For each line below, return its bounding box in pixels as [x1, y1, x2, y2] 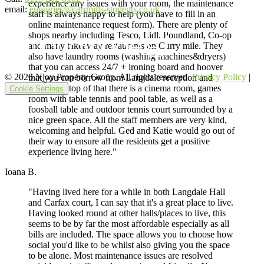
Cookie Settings [9, 84, 64, 94]
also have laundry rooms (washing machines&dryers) [28, 51, 226, 62]
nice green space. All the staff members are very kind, [28, 115, 227, 126]
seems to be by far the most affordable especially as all [28, 219, 229, 229]
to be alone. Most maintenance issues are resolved [28, 250, 213, 261]
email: [5, 4, 29, 15]
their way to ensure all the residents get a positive [28, 136, 210, 147]
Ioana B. [5, 167, 37, 177]
